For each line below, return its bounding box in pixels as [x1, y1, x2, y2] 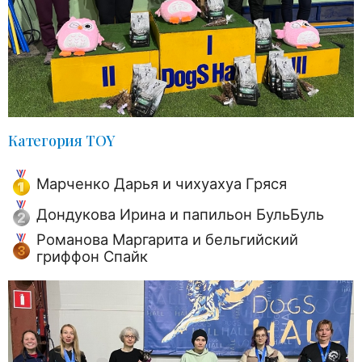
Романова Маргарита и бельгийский [36, 229, 298, 248]
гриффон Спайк [36, 246, 148, 265]
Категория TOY [8, 130, 116, 150]
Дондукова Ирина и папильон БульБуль [36, 204, 324, 223]
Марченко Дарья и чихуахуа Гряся [36, 174, 287, 192]
